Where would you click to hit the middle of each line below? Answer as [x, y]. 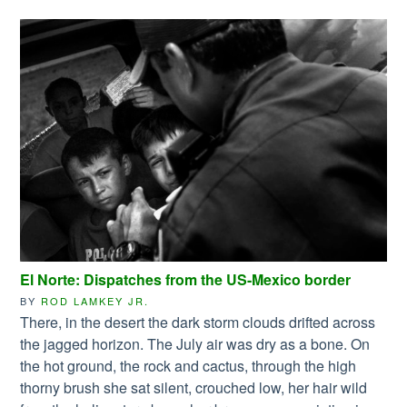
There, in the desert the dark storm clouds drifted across [198, 323]
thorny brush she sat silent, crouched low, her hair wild [194, 388]
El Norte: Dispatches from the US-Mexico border [186, 280]
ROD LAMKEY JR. [95, 301]
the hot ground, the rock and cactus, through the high [189, 366]
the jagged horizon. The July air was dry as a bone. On [195, 344]
